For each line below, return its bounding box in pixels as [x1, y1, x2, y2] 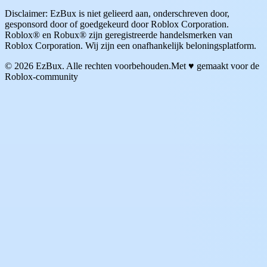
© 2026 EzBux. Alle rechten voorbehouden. [5, 60, 171, 71]
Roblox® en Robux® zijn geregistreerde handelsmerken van [5, 29, 232, 40]
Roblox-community [5, 71, 78, 82]
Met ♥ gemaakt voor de [171, 60, 259, 71]
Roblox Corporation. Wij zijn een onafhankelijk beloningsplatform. [5, 40, 256, 51]
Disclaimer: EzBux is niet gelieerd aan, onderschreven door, [5, 8, 229, 18]
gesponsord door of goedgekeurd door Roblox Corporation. [5, 18, 229, 29]
